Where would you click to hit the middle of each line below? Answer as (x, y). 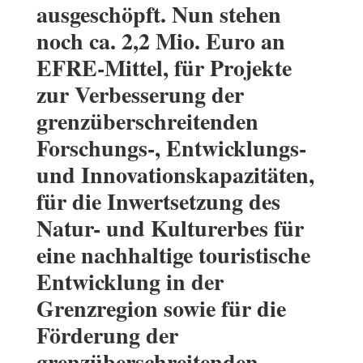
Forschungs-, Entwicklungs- (171, 148)
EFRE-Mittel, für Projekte (164, 68)
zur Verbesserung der (140, 95)
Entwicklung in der (130, 282)
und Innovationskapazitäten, (175, 175)
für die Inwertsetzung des (158, 202)
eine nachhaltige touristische (173, 255)
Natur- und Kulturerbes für (170, 228)
